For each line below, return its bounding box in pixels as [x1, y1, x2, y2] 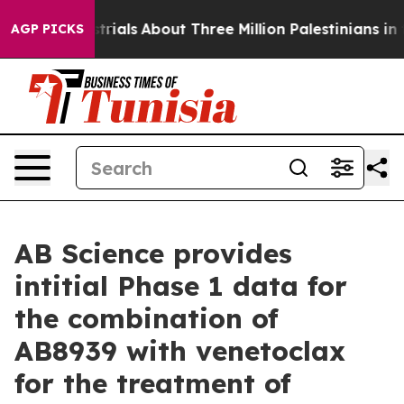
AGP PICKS [11, 21, 84, 37]
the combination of [14, 301, 279, 335]
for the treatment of [14, 366, 291, 400]
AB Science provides [14, 236, 292, 271]
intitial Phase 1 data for [14, 269, 347, 303]
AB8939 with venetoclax [14, 334, 345, 368]
